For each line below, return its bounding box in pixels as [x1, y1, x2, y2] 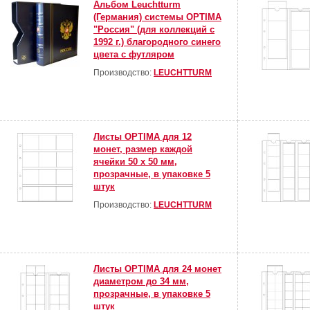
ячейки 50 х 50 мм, [93, 156, 177, 167]
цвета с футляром [93, 49, 174, 60]
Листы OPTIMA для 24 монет [93, 264, 221, 275]
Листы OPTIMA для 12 [93, 131, 192, 143]
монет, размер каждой [93, 144, 192, 155]
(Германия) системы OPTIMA [93, 12, 221, 23]
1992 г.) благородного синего [93, 37, 221, 48]
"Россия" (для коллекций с [93, 24, 215, 35]
